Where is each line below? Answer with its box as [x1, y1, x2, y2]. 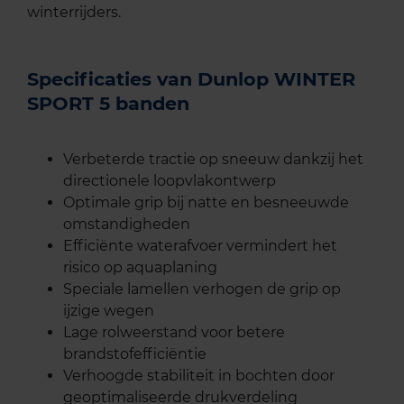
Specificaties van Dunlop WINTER [27, 68, 355, 91]
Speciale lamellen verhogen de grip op [63, 280, 341, 298]
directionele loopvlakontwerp [63, 172, 276, 190]
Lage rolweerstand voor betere [63, 324, 285, 342]
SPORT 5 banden [27, 92, 189, 115]
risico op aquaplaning [63, 259, 217, 277]
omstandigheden [63, 216, 190, 234]
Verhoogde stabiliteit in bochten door [63, 367, 335, 385]
